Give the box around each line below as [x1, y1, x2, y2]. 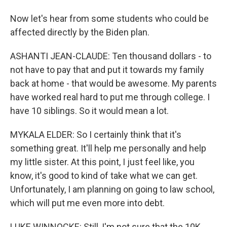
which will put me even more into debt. [10, 198, 165, 208]
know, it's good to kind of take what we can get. [10, 170, 198, 181]
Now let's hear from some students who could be [10, 13, 209, 24]
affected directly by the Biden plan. [10, 27, 149, 37]
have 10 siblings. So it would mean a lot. [10, 105, 169, 116]
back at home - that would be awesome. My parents [10, 78, 217, 89]
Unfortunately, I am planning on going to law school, [10, 184, 214, 195]
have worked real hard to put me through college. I [10, 92, 210, 102]
